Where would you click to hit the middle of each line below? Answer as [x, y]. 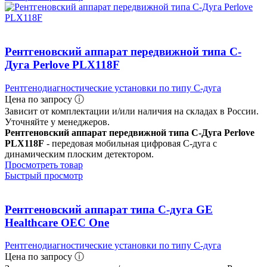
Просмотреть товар [44, 164]
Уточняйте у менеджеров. [57, 122]
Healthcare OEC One [57, 222]
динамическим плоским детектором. [79, 154]
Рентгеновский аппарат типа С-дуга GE [109, 209]
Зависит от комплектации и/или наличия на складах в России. [132, 111]
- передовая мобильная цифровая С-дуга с [131, 143]
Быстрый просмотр [44, 175]
